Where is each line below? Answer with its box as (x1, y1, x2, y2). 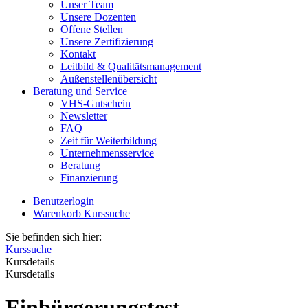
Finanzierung (60, 172, 118, 184)
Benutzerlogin (33, 195, 94, 207)
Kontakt (60, 48, 96, 60)
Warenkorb (33, 208, 84, 219)
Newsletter (60, 110, 107, 122)
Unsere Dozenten (60, 11, 136, 23)
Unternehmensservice (60, 147, 154, 159)
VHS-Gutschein (60, 98, 131, 109)
